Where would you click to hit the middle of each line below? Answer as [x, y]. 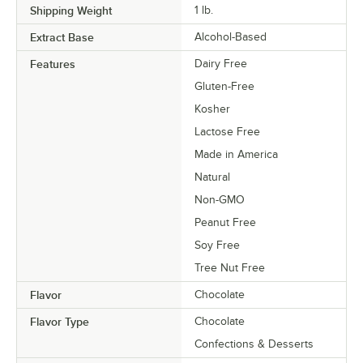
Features [53, 64]
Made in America [236, 154]
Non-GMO [220, 200]
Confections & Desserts [254, 344]
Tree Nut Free [230, 268]
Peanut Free [225, 222]
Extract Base [62, 37]
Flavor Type [60, 322]
